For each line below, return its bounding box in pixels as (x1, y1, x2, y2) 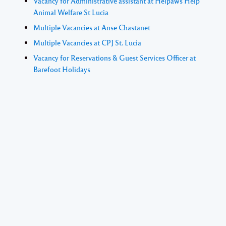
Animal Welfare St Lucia (33, 8, 108, 17)
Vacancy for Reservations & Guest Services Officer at (33, 53, 196, 63)
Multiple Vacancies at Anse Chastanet (33, 23, 150, 32)
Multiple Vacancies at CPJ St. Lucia (33, 38, 141, 47)
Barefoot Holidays (33, 65, 90, 74)
